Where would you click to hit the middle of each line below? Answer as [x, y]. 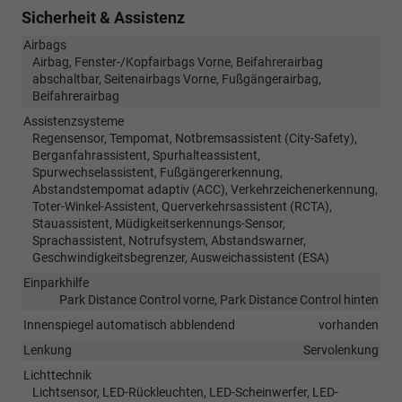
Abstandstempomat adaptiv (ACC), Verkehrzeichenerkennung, [205, 189]
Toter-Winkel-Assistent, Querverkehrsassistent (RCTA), [182, 206]
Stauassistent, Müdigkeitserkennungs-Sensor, [159, 223]
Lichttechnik [57, 375]
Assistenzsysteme [74, 121]
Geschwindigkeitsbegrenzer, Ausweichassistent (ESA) [181, 257]
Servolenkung [341, 350]
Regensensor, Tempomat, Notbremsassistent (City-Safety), [195, 138]
